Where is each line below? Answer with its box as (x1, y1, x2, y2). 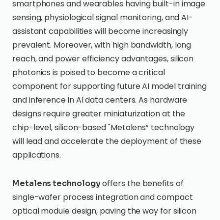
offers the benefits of (100, 178, 184, 189)
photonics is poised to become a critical (12, 67, 165, 78)
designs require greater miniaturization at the (12, 108, 186, 119)
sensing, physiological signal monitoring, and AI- (12, 12, 193, 23)
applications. (12, 149, 61, 161)
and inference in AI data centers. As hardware (12, 94, 188, 106)
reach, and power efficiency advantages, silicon (12, 53, 194, 64)
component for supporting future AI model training (12, 81, 207, 92)
